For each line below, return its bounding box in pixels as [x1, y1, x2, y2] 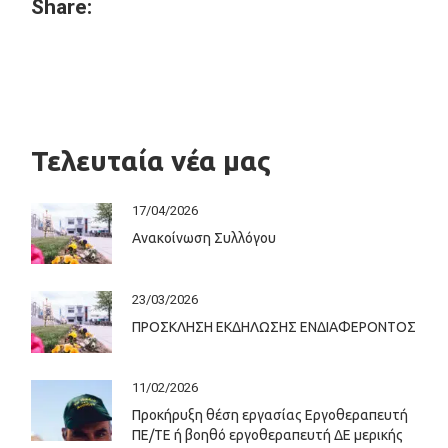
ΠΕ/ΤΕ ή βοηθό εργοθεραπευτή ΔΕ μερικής [131, 427, 403, 444]
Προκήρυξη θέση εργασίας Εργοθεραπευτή [131, 407, 408, 424]
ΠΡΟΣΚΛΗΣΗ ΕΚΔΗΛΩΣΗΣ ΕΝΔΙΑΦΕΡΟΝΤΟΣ [131, 318, 416, 335]
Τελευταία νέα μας [31, 144, 272, 176]
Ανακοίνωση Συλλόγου [131, 230, 276, 247]
